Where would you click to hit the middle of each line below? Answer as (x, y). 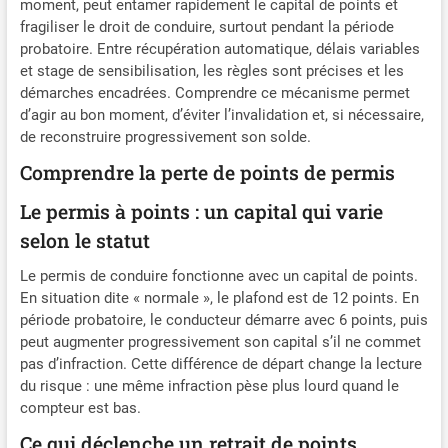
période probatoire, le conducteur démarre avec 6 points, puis (223, 320)
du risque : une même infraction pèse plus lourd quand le (209, 386)
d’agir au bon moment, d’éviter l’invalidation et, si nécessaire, (221, 115)
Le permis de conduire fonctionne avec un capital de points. (218, 276)
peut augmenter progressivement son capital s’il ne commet (220, 342)
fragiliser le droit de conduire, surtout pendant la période (206, 27)
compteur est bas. (80, 408)
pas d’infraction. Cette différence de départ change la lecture (220, 364)
